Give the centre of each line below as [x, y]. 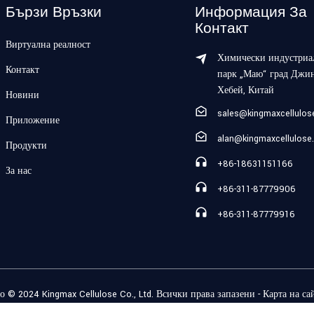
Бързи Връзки [54, 12]
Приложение [33, 121]
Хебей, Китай [246, 91]
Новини [22, 96]
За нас [19, 171]
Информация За [251, 12]
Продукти [26, 146]
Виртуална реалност [48, 45]
